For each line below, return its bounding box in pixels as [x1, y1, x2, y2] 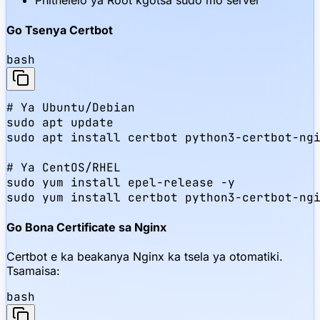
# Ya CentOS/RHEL [6, 159, 121, 175]
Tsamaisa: [6, 264, 60, 279]
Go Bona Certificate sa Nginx [6, 220, 166, 235]
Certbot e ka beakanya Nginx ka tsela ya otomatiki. [6, 249, 283, 264]
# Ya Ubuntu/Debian [6, 99, 135, 115]
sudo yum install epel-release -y [6, 174, 235, 190]
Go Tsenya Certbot [6, 22, 113, 37]
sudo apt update [6, 114, 114, 130]
